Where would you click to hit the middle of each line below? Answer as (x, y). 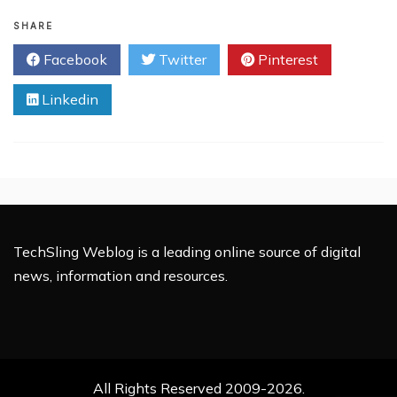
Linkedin (68, 99)
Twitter (181, 59)
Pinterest (286, 59)
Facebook (74, 59)
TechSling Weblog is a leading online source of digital (187, 252)
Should (99, 62)
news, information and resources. (121, 276)
